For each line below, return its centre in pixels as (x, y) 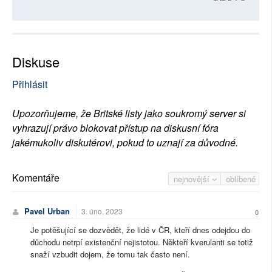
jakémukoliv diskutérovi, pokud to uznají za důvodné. (125, 143)
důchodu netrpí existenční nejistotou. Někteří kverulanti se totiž (142, 242)
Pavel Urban (47, 211)
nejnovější (193, 179)
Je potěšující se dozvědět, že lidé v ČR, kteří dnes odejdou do (140, 230)
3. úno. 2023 (102, 211)
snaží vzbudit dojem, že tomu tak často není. (110, 254)
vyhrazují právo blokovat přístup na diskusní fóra (115, 128)
